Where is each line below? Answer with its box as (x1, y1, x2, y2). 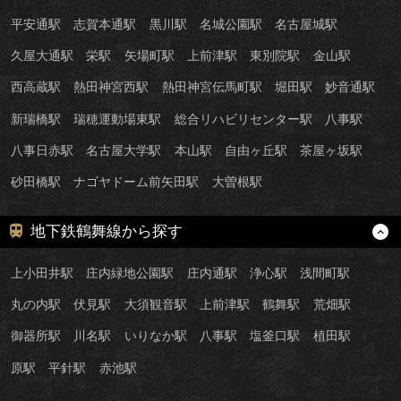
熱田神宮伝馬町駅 (161, 80, 262, 95)
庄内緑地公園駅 (86, 265, 175, 280)
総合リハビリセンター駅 (174, 111, 312, 126)
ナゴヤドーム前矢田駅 (73, 175, 200, 190)
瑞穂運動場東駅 (73, 111, 162, 126)
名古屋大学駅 (86, 142, 162, 158)
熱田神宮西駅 (73, 80, 149, 95)
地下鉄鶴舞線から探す (30, 222, 183, 240)
